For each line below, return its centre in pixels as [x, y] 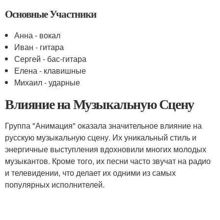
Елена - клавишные [50, 70]
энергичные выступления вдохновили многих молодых [106, 149]
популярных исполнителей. [55, 184]
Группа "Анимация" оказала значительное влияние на [103, 125]
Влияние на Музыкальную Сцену [99, 104]
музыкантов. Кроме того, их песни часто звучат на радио [108, 161]
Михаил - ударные [47, 82]
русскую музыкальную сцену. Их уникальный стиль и [101, 137]
